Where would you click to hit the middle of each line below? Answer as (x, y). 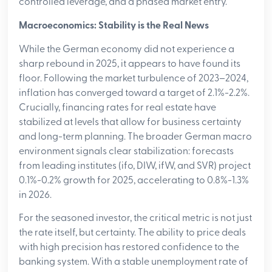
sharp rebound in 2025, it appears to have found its (130, 63)
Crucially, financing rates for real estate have (118, 107)
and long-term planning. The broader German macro (136, 136)
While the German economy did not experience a (127, 49)
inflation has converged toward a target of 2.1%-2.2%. (134, 93)
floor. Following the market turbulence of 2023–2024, (134, 78)
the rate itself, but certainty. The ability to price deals (133, 233)
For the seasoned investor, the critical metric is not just (136, 218)
